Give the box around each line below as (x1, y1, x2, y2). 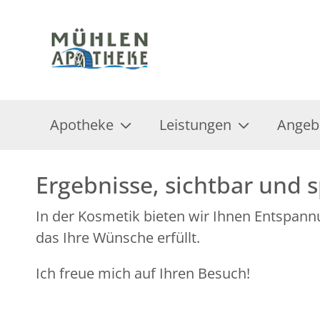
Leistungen (159, 115, 231, 134)
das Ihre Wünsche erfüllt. (36, 228, 200, 247)
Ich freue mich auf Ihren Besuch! (36, 264, 250, 283)
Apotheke (50, 115, 114, 134)
